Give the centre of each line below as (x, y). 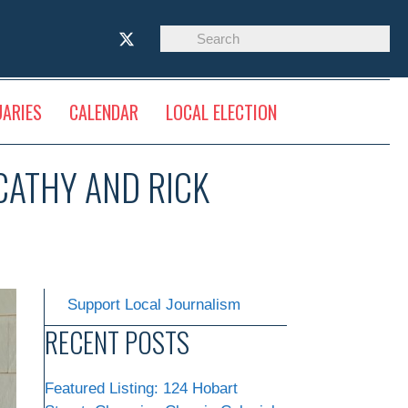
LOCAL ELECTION (221, 112)
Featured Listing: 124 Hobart (141, 389)
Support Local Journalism (154, 305)
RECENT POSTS (117, 342)
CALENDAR (103, 112)
